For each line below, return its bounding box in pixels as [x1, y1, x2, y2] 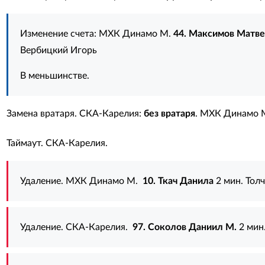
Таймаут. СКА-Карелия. [6, 138, 108, 148]
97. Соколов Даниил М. [132, 222, 237, 232]
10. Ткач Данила [142, 176, 214, 186]
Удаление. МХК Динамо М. [20, 176, 143, 186]
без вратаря [143, 109, 195, 118]
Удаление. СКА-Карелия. [20, 222, 132, 232]
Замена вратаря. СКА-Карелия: [6, 109, 144, 118]
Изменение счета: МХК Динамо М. [20, 29, 173, 38]
